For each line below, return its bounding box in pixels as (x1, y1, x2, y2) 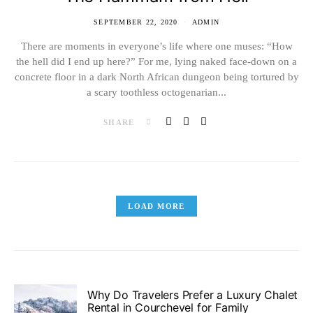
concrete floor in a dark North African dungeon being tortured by (14, 71, 299, 82)
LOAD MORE (128, 201, 185, 210)
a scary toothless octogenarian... (87, 86, 226, 98)
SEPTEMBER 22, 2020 (94, 17, 178, 26)
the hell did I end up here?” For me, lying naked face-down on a (16, 55, 297, 67)
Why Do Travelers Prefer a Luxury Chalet (87, 288, 298, 303)
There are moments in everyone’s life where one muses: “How (20, 40, 293, 52)
